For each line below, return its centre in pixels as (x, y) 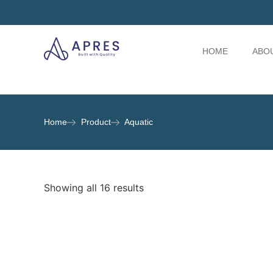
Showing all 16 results (94, 188)
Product (96, 122)
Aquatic (139, 122)
